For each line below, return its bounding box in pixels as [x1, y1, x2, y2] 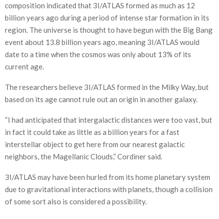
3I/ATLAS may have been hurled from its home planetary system [5, 172, 210, 181]
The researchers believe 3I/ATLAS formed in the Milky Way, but [5, 82, 209, 91]
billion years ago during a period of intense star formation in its [5, 13, 209, 22]
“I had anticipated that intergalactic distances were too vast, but [5, 115, 212, 124]
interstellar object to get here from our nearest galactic [5, 139, 185, 149]
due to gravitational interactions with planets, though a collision [5, 184, 213, 194]
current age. [5, 62, 44, 71]
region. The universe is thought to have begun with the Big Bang [5, 25, 213, 34]
